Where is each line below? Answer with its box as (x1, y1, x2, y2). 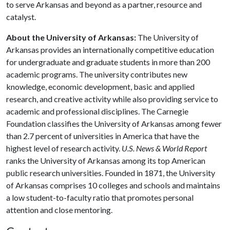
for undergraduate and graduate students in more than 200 (6, 57, 210, 67)
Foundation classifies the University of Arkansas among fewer (6, 119, 222, 128)
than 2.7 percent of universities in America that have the (6, 131, 199, 141)
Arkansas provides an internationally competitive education (6, 45, 214, 54)
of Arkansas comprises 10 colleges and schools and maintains (6, 180, 220, 190)
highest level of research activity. (6, 143, 122, 153)
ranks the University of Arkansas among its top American (6, 156, 205, 165)
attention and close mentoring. (6, 205, 112, 215)
